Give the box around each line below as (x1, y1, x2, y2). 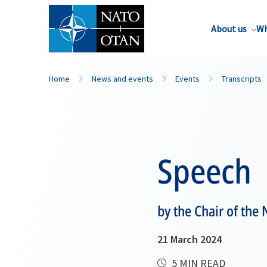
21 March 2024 (157, 232, 222, 246)
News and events (92, 73, 153, 84)
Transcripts (222, 73, 262, 84)
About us (211, 23, 247, 35)
